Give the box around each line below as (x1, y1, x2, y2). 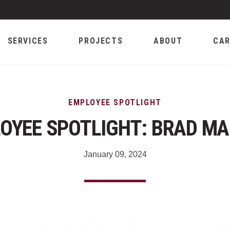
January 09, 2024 (83, 150, 147, 159)
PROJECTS (79, 36, 123, 46)
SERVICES (7, 36, 48, 46)
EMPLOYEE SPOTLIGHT (68, 98, 162, 107)
